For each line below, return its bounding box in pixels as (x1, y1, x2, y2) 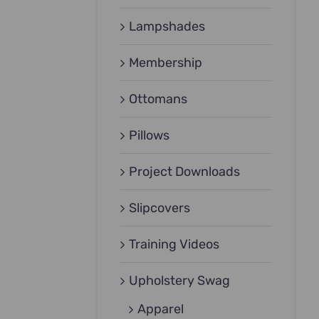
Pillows (129, 127, 170, 143)
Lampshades (129, 18, 206, 34)
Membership (129, 54, 203, 70)
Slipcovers (129, 199, 191, 216)
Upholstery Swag (129, 272, 231, 288)
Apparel (137, 300, 184, 317)
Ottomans (129, 90, 188, 107)
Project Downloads (129, 163, 241, 179)
